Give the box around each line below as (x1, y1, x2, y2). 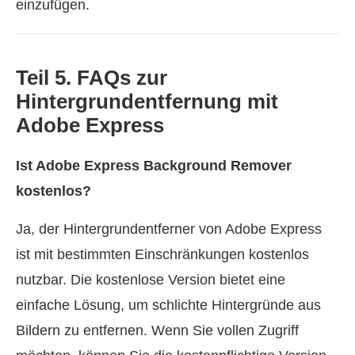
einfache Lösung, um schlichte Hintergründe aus (16, 296, 321, 313)
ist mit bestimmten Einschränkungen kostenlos (16, 246, 309, 262)
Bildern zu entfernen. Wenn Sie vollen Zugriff (16, 322, 299, 338)
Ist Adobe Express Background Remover (16, 157, 292, 174)
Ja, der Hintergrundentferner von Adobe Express (16, 220, 322, 237)
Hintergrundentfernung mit (16, 89, 278, 113)
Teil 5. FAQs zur (16, 65, 167, 90)
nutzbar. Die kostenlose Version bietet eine (16, 271, 285, 288)
